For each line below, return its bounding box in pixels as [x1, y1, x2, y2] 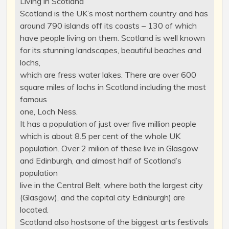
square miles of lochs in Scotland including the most [19, 81, 206, 92]
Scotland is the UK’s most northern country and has [19, 8, 208, 18]
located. [19, 204, 49, 215]
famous [19, 94, 47, 104]
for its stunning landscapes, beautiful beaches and [19, 44, 201, 55]
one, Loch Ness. [19, 106, 78, 117]
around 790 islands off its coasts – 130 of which [19, 20, 197, 31]
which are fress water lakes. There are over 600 [19, 69, 196, 80]
